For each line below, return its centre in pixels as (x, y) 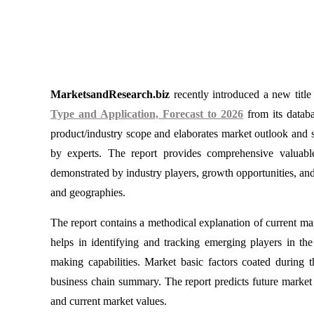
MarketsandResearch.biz (110, 94)
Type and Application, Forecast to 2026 (147, 114)
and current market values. (109, 301)
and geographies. (88, 192)
